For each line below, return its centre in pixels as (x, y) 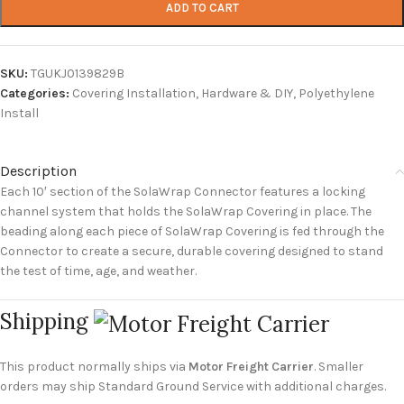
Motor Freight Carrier (251, 366)
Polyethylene (336, 94)
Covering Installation (134, 94)
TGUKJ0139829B (78, 74)
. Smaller (339, 366)
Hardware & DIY (247, 94)
